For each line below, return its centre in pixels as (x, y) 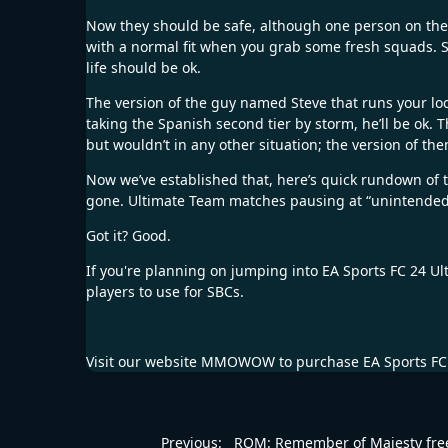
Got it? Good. (128, 236)
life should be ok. (143, 68)
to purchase (319, 362)
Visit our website (143, 362)
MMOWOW (238, 362)
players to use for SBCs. (165, 292)
